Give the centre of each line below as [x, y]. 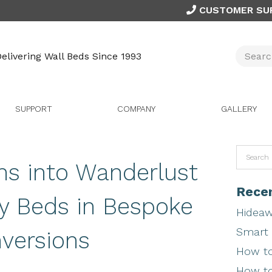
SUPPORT [33, 109]
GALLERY [239, 109]
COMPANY [136, 109]
